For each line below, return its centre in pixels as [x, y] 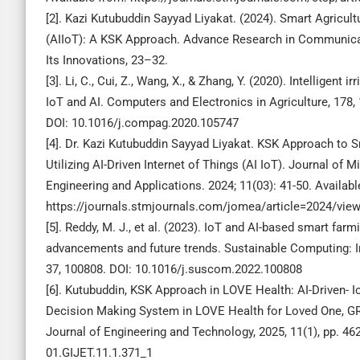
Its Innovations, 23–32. [107, 60]
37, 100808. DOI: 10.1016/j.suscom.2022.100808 [174, 269]
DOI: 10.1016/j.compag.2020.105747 [142, 123]
